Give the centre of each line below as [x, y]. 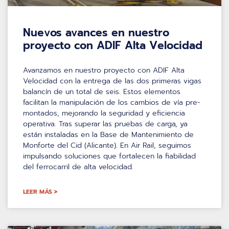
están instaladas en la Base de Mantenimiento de [108, 134]
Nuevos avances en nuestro [96, 32]
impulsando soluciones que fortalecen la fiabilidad [109, 156]
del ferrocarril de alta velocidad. [78, 167]
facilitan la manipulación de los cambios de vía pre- [112, 102]
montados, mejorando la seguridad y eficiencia [104, 113]
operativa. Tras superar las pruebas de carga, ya [105, 124]
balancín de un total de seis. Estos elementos [102, 91]
